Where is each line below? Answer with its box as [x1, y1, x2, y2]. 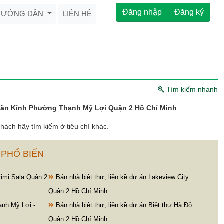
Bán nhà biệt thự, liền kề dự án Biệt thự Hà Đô [53, 201, 192, 209]
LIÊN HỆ [63, 9, 92, 18]
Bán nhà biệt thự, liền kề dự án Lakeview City [53, 173, 189, 181]
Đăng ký [174, 8, 204, 16]
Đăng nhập [122, 8, 162, 16]
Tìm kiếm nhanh [164, 85, 218, 94]
